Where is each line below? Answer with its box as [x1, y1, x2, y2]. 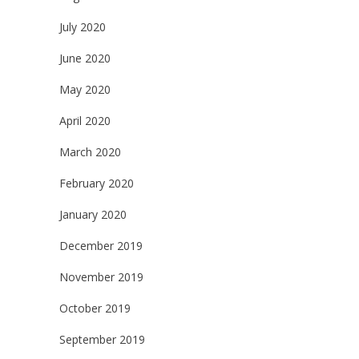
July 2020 [59, 19, 106, 35]
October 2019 [59, 301, 131, 317]
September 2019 [59, 332, 145, 348]
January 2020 [59, 207, 127, 223]
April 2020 [59, 113, 111, 129]
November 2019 [59, 269, 143, 285]
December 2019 [59, 238, 143, 254]
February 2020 [59, 175, 134, 192]
